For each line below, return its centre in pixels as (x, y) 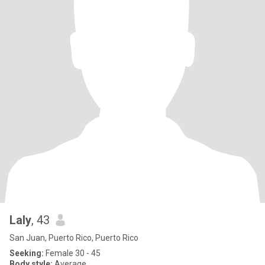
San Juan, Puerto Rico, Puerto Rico (74, 238)
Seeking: (27, 253)
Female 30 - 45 (72, 253)
